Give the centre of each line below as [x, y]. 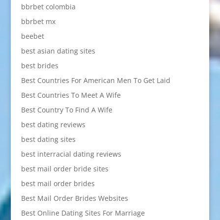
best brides [40, 66]
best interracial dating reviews [71, 154]
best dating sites [48, 139]
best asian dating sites [58, 51]
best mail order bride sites [65, 169]
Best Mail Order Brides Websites [74, 198]
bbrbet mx [38, 21]
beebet [32, 36]
